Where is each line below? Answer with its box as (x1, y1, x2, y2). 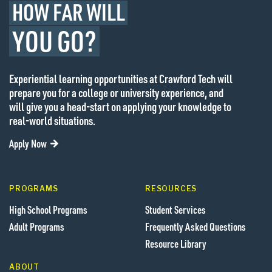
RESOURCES (145, 183, 197, 193)
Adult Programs (9, 219, 64, 233)
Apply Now (9, 136, 47, 150)
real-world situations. (9, 112, 95, 128)
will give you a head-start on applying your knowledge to (9, 98, 231, 114)
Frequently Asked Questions (145, 219, 246, 233)
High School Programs (9, 202, 87, 216)
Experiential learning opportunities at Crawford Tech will (9, 70, 233, 86)
